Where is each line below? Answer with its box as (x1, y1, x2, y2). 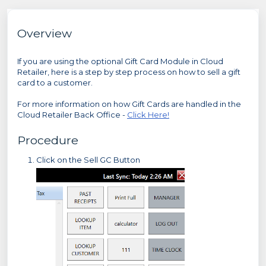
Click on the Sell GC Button (36, 155, 140, 164)
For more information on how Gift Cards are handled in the (17, 99, 241, 109)
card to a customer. (17, 78, 93, 87)
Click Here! (127, 110, 169, 119)
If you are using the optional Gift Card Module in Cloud (17, 56, 223, 66)
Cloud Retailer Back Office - (17, 110, 127, 119)
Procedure (17, 133, 78, 147)
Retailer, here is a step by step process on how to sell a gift (17, 67, 240, 77)
